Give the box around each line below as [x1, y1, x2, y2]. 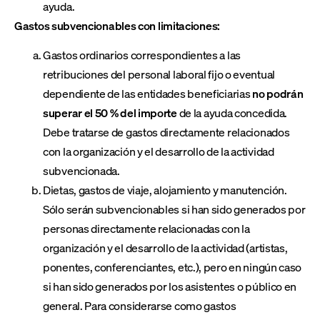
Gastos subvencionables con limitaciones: [14, 18, 220, 34]
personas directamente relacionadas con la [43, 221, 250, 236]
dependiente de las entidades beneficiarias [43, 86, 253, 101]
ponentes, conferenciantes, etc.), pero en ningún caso [43, 259, 302, 275]
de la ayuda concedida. [176, 105, 288, 121]
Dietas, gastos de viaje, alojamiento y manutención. [43, 182, 287, 198]
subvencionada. [43, 163, 120, 179]
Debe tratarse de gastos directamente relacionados [43, 124, 290, 140]
